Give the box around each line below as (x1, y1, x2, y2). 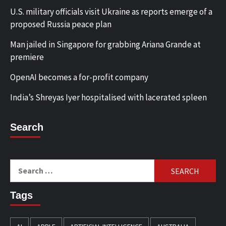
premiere (10, 51, 44, 63)
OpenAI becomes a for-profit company (10, 72, 148, 83)
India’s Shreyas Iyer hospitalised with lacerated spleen (10, 92, 207, 103)
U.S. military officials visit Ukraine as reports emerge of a (10, 6, 212, 18)
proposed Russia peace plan (10, 19, 111, 30)
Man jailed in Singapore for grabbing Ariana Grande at (10, 39, 201, 50)
